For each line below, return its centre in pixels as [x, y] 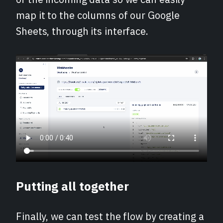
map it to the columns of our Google [98, 15]
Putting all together [72, 186]
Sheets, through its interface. [82, 31]
